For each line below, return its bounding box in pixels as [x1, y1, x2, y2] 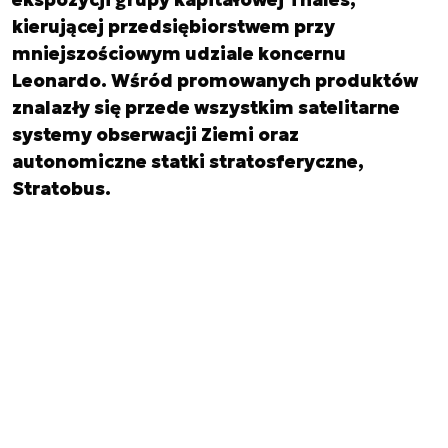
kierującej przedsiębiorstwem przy [12, 14, 335, 38]
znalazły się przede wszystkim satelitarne [12, 95, 400, 119]
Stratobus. [12, 176, 111, 200]
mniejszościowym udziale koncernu [12, 41, 346, 65]
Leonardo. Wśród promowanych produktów [12, 68, 418, 92]
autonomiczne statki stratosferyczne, [12, 149, 364, 173]
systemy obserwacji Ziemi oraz [12, 122, 299, 146]
